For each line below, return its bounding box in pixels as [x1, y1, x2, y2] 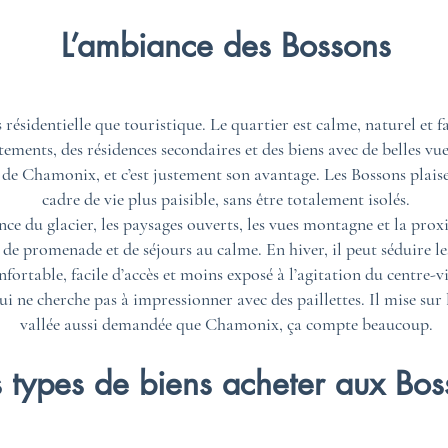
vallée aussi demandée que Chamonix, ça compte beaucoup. [19, 313, 433, 335]
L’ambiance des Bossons [61, 25, 391, 66]
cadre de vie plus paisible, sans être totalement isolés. [42, 188, 410, 210]
